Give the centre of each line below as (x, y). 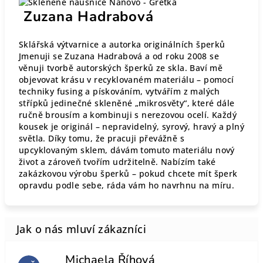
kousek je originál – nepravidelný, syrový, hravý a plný (131, 127)
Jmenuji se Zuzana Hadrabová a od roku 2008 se (119, 56)
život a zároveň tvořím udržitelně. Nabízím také (117, 162)
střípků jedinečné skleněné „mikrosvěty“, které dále (127, 103)
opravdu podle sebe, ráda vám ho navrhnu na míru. (127, 185)
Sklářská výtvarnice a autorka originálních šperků (122, 44)
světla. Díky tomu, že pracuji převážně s (102, 138)
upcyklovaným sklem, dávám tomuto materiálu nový (127, 150)
